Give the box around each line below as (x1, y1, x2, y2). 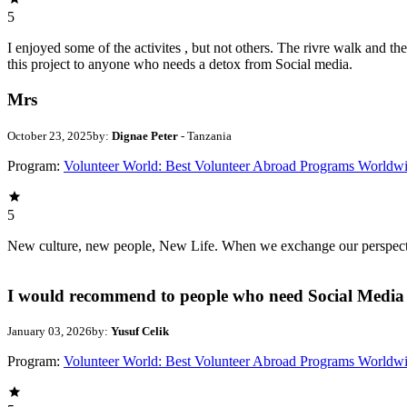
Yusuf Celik (111, 324, 169, 339)
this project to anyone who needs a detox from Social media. (7, 56, 352, 73)
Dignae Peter (112, 128, 181, 143)
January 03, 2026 (7, 324, 92, 339)
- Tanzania (181, 128, 232, 143)
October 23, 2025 (7, 128, 93, 143)
